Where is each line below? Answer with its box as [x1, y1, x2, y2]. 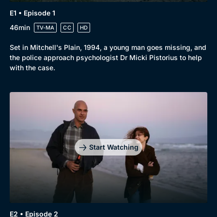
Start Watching [89, 143, 139, 152]
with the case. [10, 63, 55, 72]
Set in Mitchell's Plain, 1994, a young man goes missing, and [10, 43, 206, 51]
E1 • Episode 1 [10, 8, 55, 17]
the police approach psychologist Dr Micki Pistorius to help [10, 53, 202, 62]
